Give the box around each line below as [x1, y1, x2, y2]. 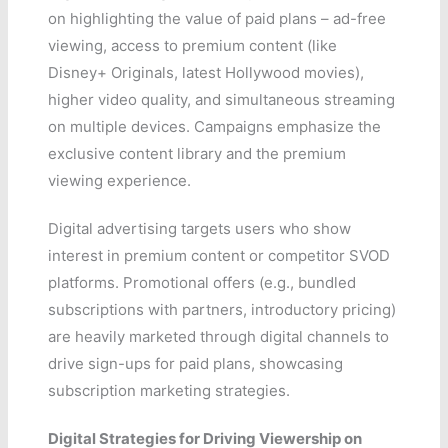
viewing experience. [48, 171, 192, 191]
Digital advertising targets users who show [48, 219, 352, 239]
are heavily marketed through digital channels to [48, 327, 390, 347]
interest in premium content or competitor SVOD [48, 246, 391, 266]
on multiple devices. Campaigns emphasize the [48, 117, 382, 137]
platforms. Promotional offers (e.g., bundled [48, 273, 357, 293]
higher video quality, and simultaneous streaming [48, 90, 396, 110]
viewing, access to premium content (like [48, 36, 338, 56]
